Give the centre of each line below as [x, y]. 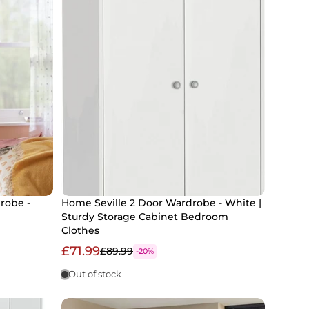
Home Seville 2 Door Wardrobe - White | [161, 203]
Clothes [80, 231]
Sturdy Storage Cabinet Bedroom [145, 217]
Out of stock [95, 275]
